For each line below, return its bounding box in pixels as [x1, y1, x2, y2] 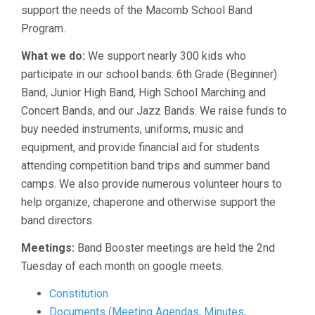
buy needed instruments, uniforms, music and [21, 122, 243, 136]
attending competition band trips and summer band [21, 159, 270, 172]
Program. [21, 22, 65, 35]
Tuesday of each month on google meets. [21, 259, 224, 273]
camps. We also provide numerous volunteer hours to [21, 177, 282, 191]
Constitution [49, 287, 108, 300]
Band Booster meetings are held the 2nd [77, 241, 275, 255]
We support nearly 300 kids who [85, 49, 246, 63]
